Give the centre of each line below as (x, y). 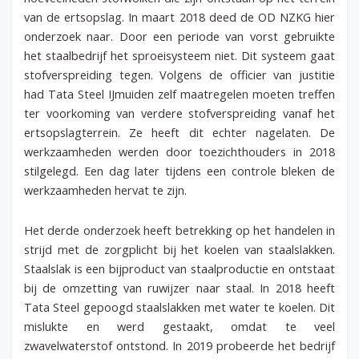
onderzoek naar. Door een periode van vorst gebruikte (179, 36)
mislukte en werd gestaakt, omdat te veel (179, 326)
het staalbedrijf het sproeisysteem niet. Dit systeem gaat (179, 56)
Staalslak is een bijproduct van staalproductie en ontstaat (179, 268)
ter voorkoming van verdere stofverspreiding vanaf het (179, 113)
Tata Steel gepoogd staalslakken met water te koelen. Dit (179, 307)
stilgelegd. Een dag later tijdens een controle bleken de (179, 171)
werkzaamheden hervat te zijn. (107, 190)
